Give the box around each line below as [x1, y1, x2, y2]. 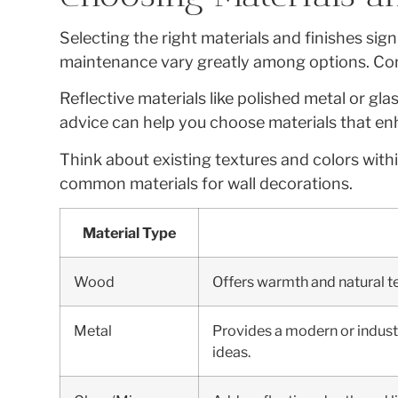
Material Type [83, 223, 177, 242]
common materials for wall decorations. [60, 173, 354, 193]
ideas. [212, 342, 251, 361]
